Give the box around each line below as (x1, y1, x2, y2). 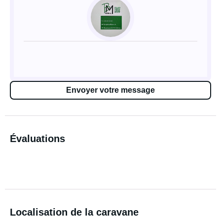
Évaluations (10, 133, 65, 144)
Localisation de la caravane (10, 207, 139, 218)
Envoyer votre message (66, 86, 155, 94)
